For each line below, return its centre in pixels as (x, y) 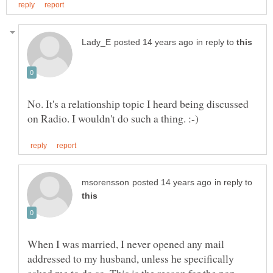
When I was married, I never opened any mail (126, 244)
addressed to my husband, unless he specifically (131, 259)
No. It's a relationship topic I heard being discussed (138, 103)
